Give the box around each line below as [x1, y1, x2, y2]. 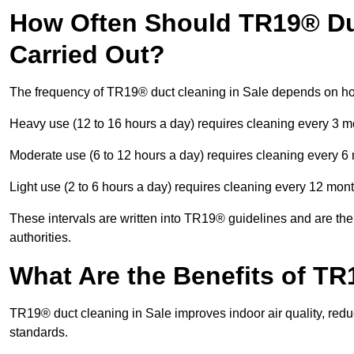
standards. [9, 326, 68, 340]
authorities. [9, 231, 71, 245]
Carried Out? [9, 40, 165, 70]
